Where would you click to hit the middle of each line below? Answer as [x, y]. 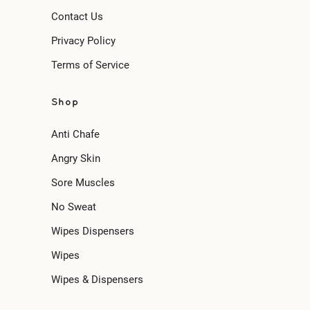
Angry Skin [76, 159]
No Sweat [74, 207]
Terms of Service [90, 65]
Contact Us [77, 17]
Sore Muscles [83, 183]
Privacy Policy [83, 41]
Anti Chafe [75, 135]
